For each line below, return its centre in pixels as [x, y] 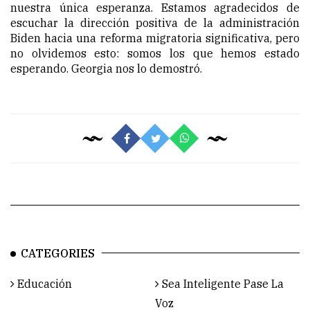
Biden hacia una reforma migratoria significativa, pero [155, 38]
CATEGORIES [58, 254]
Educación [43, 284]
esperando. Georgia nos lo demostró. [106, 69]
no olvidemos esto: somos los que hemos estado [155, 54]
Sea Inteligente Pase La [221, 284]
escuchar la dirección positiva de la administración [155, 23]
